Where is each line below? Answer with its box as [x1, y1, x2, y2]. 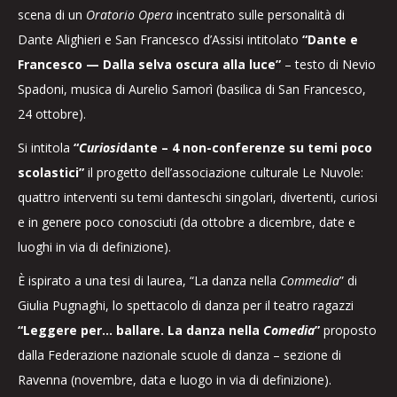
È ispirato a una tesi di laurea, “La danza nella [18, 272, 280, 289]
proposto [320, 322, 377, 339]
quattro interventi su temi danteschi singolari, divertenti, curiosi [18, 189, 378, 206]
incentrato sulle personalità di [173, 6, 345, 23]
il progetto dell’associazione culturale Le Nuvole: [84, 164, 363, 181]
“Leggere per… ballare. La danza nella [18, 322, 263, 339]
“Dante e [302, 31, 358, 48]
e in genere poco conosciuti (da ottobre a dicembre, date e [18, 214, 355, 230]
